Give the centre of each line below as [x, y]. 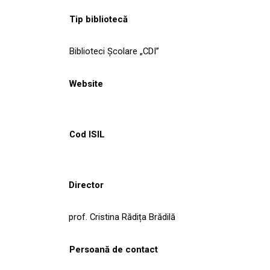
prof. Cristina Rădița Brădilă [122, 217]
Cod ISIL [87, 134]
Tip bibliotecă [99, 19]
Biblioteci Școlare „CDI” [114, 51]
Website [86, 83]
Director [86, 185]
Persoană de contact [114, 249]
